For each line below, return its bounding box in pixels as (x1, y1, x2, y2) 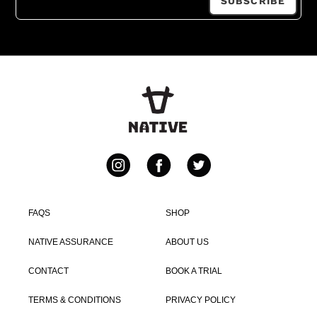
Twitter (185, 175, 243, 195)
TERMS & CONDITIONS (28, 294, 121, 305)
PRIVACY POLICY (166, 294, 236, 305)
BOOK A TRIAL (166, 265, 222, 276)
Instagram (105, 175, 190, 195)
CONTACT (28, 265, 69, 276)
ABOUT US (166, 236, 209, 247)
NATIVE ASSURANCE (28, 236, 113, 247)
